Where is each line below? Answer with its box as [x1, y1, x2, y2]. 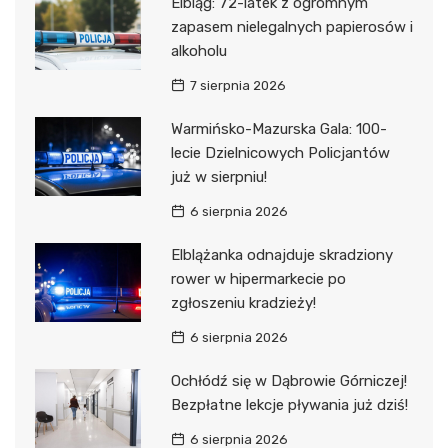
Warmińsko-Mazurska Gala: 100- [170, 119, 387, 138]
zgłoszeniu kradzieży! [170, 293, 316, 312]
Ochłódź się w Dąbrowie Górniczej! [170, 371, 407, 390]
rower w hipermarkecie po [170, 269, 346, 288]
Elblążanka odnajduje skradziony [170, 245, 393, 264]
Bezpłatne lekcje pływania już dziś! [170, 395, 408, 414]
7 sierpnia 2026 [189, 77, 286, 93]
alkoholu [170, 41, 227, 60]
